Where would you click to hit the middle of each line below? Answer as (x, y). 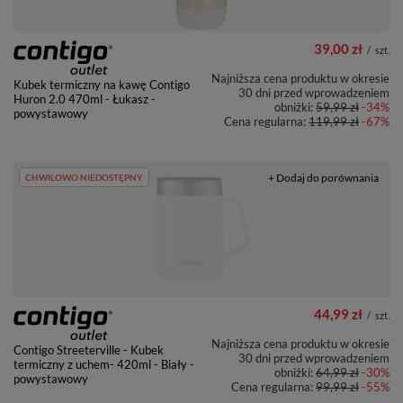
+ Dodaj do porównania (323, 178)
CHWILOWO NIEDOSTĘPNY (84, 178)
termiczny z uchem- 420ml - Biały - (104, 365)
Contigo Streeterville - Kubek (89, 350)
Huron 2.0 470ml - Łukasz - (85, 99)
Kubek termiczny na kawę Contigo (102, 85)
